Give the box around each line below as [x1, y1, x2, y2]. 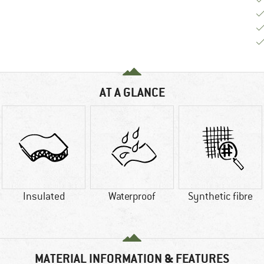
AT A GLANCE [99, 84, 165, 101]
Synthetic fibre [188, 190, 253, 203]
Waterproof [108, 190, 156, 203]
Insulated [22, 190, 65, 203]
